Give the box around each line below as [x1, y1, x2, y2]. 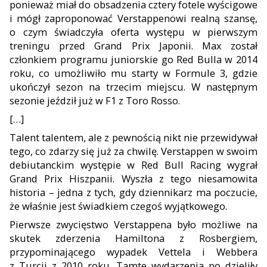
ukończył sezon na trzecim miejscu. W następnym [10, 79, 257, 94]
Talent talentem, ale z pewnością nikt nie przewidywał [10, 130, 257, 144]
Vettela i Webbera [159, 244, 257, 259]
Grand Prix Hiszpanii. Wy [10, 171, 135, 185]
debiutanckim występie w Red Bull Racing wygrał [10, 157, 257, 172]
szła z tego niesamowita [135, 171, 257, 185]
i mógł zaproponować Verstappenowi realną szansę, [10, 11, 257, 25]
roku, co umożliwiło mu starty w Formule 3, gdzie [10, 66, 257, 80]
